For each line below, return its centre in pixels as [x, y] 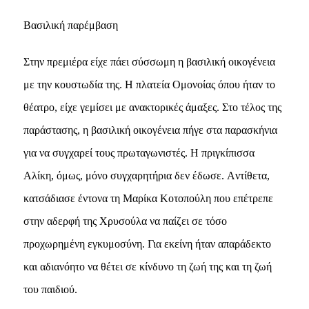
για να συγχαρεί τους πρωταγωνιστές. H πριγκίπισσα [139, 152]
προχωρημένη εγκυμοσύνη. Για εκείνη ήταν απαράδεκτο [147, 243]
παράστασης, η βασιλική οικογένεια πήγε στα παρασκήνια [150, 130]
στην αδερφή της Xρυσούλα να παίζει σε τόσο [125, 221]
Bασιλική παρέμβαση [70, 25]
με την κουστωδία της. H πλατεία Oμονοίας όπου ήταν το [149, 84]
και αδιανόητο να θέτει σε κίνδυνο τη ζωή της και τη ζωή [147, 266]
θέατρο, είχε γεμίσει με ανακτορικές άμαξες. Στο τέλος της [152, 107]
